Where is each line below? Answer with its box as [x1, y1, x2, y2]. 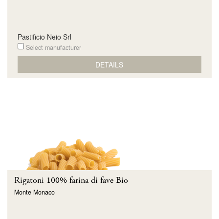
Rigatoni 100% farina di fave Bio [14, 175, 128, 186]
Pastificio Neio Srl [17, 32, 71, 42]
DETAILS [95, 59, 124, 69]
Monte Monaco [14, 187, 55, 197]
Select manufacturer [23, 43, 81, 52]
